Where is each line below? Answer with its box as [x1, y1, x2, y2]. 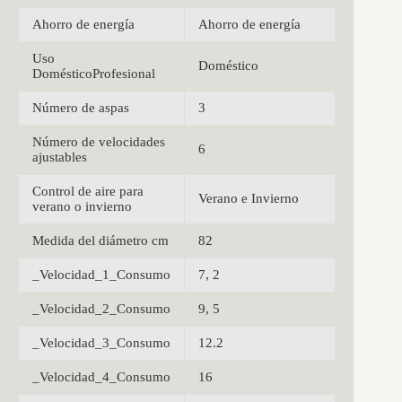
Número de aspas [32, 100, 129, 116]
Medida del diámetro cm [32, 233, 169, 249]
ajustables [32, 150, 87, 165]
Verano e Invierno [198, 191, 299, 206]
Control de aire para [32, 184, 144, 199]
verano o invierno [32, 199, 132, 214]
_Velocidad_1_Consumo [32, 267, 170, 283]
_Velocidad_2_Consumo [32, 301, 170, 317]
